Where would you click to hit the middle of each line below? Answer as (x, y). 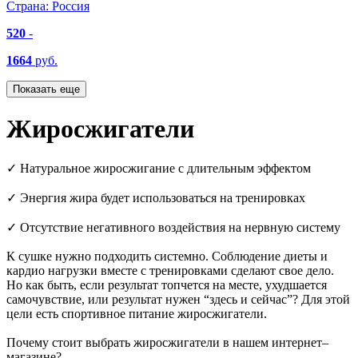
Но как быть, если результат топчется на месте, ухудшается (167, 285)
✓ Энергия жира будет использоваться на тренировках (156, 198)
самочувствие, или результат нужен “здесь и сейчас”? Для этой (178, 300)
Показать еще (46, 89)
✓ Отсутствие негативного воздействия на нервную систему (173, 228)
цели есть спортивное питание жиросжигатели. (137, 314)
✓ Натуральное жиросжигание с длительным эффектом (159, 169)
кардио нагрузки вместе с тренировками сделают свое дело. (170, 271)
